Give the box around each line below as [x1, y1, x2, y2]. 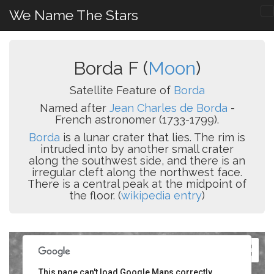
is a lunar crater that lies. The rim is [60, 131, 245, 144]
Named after [39, 102, 109, 114]
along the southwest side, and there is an [29, 154, 245, 167]
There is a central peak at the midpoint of [28, 177, 246, 190]
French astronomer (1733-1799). [55, 113, 219, 126]
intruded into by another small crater [40, 143, 234, 155]
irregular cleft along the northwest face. [32, 166, 242, 179]
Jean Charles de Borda [109, 102, 228, 114]
